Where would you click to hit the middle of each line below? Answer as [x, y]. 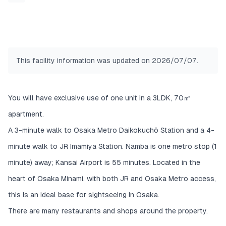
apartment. [26, 114]
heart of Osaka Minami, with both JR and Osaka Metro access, [112, 179]
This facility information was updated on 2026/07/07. [107, 61]
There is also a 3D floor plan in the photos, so [109, 17]
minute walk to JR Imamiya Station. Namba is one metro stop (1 [112, 146]
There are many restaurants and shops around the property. [108, 211]
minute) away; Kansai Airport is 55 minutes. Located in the [104, 162]
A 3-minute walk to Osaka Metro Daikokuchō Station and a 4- [111, 130]
